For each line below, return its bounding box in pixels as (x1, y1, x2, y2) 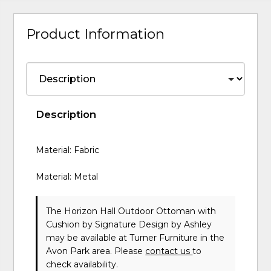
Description (36, 108, 97, 120)
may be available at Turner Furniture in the (46, 232, 225, 243)
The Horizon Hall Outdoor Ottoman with (46, 205, 217, 217)
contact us (145, 245, 193, 256)
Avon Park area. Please (46, 245, 146, 256)
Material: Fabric (36, 144, 100, 155)
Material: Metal (36, 171, 99, 182)
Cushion (46, 218, 83, 230)
